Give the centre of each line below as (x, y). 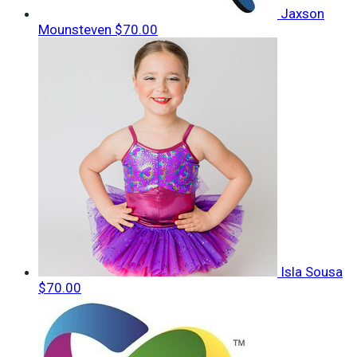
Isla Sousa (312, 272)
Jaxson (302, 14)
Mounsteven (76, 30)
